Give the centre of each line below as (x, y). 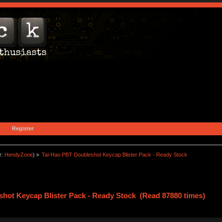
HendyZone (18, 154)
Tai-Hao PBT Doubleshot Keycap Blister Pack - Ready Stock (115, 154)
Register (23, 128)
